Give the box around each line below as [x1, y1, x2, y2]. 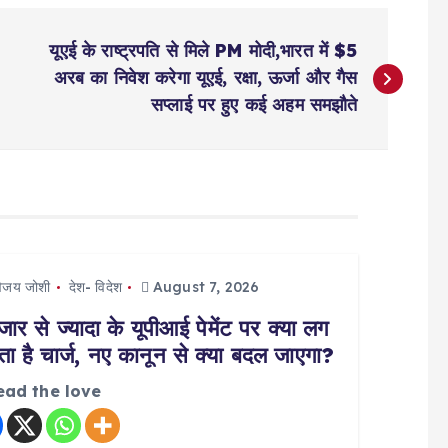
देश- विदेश [68, 278, 122, 296]
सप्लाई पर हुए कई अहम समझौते [151, 93, 358, 116]
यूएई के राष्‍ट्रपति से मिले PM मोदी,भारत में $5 [49, 39, 358, 62]
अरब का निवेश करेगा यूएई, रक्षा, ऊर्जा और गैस [53, 66, 358, 89]
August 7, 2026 [148, 278, 260, 296]
